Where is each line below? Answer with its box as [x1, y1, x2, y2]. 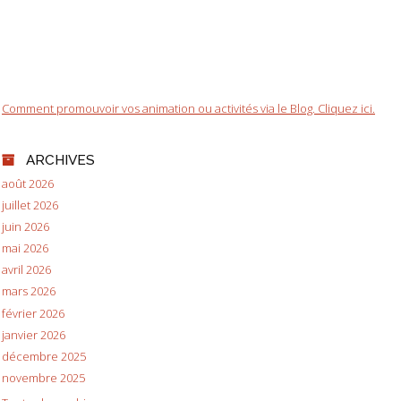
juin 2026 [2, 218, 49, 235]
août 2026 [2, 175, 54, 192]
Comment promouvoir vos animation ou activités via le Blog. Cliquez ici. [2, 100, 375, 117]
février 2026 [2, 304, 64, 321]
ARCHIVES [25, 150, 95, 168]
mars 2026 [2, 283, 55, 300]
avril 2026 [2, 261, 51, 278]
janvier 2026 [2, 326, 65, 343]
